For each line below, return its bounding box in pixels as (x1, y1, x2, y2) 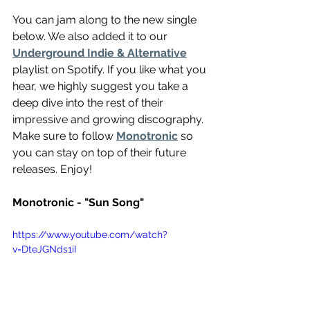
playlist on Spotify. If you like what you (12, 62, 209, 76)
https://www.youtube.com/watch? (12, 228, 167, 240)
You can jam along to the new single (12, 12, 199, 26)
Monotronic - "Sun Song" (12, 195, 144, 209)
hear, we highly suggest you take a (12, 79, 191, 93)
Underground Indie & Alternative (12, 46, 187, 60)
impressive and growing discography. (12, 112, 206, 126)
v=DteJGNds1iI (12, 243, 76, 255)
